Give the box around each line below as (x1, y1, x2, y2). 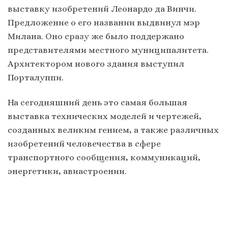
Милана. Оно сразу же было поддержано (8, 31, 184, 42)
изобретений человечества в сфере (8, 138, 161, 149)
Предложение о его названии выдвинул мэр (8, 17, 200, 28)
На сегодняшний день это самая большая (8, 97, 187, 108)
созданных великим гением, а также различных (8, 125, 219, 135)
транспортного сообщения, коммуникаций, (8, 152, 201, 163)
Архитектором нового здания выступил (8, 59, 184, 69)
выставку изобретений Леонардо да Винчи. (8, 4, 196, 14)
